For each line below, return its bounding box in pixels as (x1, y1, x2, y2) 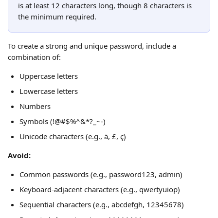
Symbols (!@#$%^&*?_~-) (19, 116, 106, 126)
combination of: (8, 52, 61, 62)
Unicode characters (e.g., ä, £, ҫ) (19, 131, 126, 141)
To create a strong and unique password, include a (8, 41, 178, 51)
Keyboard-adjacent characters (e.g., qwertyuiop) (19, 184, 180, 194)
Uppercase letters (19, 71, 78, 81)
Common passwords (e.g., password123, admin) (19, 169, 182, 179)
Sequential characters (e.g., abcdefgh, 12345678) (19, 200, 184, 209)
